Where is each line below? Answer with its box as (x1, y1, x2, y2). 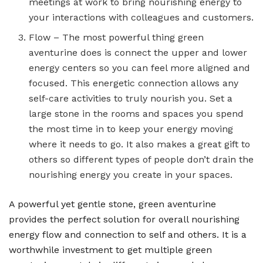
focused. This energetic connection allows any (29, 77, 239, 89)
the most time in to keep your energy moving (29, 123, 234, 135)
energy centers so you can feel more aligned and (29, 62, 251, 74)
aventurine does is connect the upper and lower (29, 47, 248, 59)
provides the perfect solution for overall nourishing (9, 214, 240, 225)
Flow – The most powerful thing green (29, 32, 204, 43)
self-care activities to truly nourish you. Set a (29, 93, 233, 104)
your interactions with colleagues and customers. (29, 12, 254, 23)
